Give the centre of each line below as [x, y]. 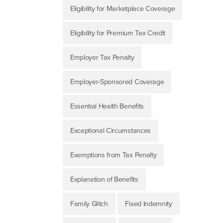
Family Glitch [89, 204]
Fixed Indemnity [149, 204]
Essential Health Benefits [107, 107]
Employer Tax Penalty [102, 58]
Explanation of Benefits [104, 180]
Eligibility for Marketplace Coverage [122, 9]
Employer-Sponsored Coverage [117, 82]
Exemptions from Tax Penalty [113, 155]
